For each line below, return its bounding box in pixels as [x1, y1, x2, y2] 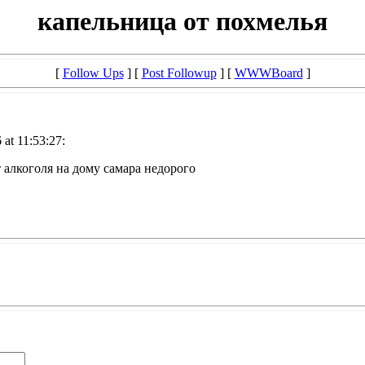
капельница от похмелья [37, 7, 328, 36]
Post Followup [141, 66, 217, 81]
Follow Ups [62, 66, 124, 81]
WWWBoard [234, 66, 303, 81]
